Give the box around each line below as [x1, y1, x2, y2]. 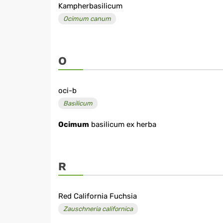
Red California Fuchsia [58, 192, 137, 201]
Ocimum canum [63, 15, 111, 23]
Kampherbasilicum [58, 1, 122, 11]
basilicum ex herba [89, 120, 156, 129]
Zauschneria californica [63, 205, 133, 213]
